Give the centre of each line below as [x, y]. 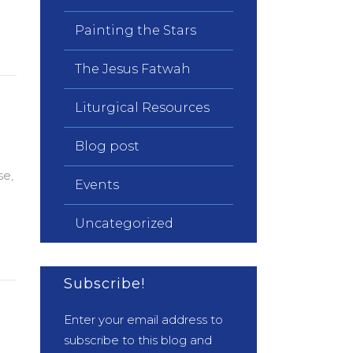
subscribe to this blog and [138, 340]
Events [97, 185]
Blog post [107, 146]
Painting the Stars [136, 30]
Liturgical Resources [142, 108]
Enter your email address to [143, 320]
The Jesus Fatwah [133, 69]
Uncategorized [124, 223]
